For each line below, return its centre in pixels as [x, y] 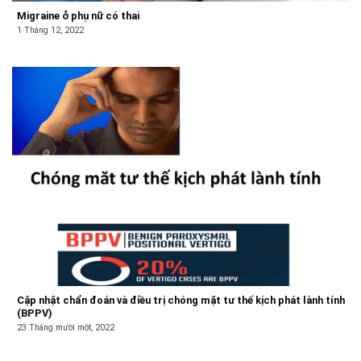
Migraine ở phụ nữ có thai [79, 16]
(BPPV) [35, 313]
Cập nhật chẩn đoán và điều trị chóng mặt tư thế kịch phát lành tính [181, 301]
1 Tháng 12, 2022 [51, 30]
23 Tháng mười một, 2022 [66, 327]
